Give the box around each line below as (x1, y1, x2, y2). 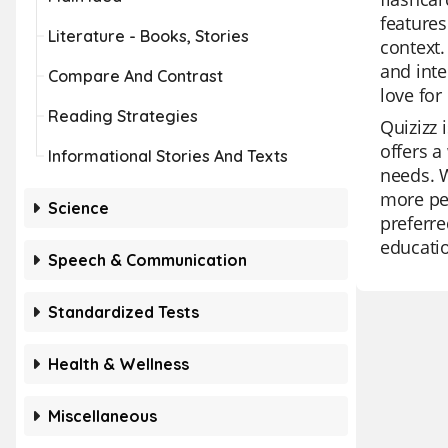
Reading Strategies (48, 106, 198, 126)
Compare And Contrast (48, 66, 223, 86)
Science (48, 198, 109, 218)
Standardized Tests (48, 302, 199, 322)
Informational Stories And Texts (48, 146, 288, 166)
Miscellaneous (48, 406, 157, 426)
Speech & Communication (48, 250, 247, 270)
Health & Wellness (48, 354, 189, 374)
